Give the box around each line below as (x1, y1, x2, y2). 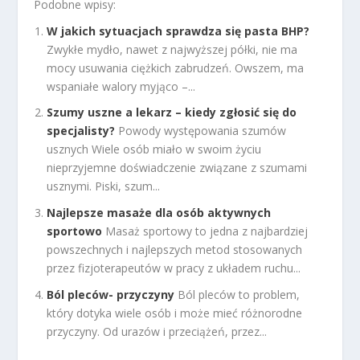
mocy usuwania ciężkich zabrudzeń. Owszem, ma (47, 59, 305, 76)
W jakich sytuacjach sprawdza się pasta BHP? (47, 22, 310, 39)
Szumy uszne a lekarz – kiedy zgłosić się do (47, 104, 297, 121)
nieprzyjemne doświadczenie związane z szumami (47, 160, 308, 176)
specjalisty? (47, 123, 116, 139)
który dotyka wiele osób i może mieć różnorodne (47, 305, 303, 321)
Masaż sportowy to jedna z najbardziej (105, 223, 309, 239)
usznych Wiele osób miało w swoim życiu (47, 141, 262, 157)
